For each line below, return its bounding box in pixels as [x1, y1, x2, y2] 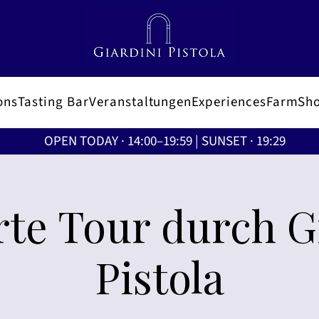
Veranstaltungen [88, 93, 192, 113]
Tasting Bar [17, 93, 89, 113]
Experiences [192, 93, 266, 113]
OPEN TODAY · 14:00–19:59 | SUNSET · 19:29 [43, 131, 286, 151]
